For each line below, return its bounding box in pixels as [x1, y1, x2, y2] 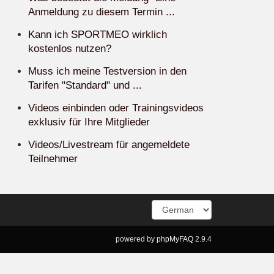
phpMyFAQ [157, 235, 193, 243]
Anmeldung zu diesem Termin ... [28, 6, 175, 18]
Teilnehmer [28, 153, 78, 165]
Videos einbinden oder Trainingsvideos [28, 102, 204, 114]
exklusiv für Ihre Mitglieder [28, 116, 150, 128]
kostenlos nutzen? [28, 43, 111, 54]
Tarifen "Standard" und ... [28, 80, 142, 91]
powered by [116, 235, 157, 243]
